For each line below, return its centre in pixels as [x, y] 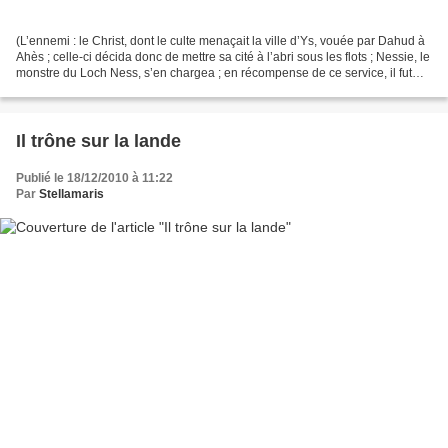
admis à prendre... [65, 88]
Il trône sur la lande [98, 140]
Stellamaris [71, 193]
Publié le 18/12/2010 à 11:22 [94, 177]
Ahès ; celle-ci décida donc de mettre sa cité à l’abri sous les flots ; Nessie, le [223, 56]
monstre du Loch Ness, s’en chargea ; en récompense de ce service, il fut [214, 72]
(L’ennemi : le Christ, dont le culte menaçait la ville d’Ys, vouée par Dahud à [220, 40]
